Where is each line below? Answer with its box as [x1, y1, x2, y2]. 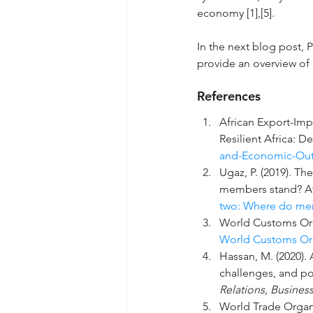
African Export [219, 115, 290, 129]
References [197, 87, 261, 104]
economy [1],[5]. [197, 6, 275, 20]
